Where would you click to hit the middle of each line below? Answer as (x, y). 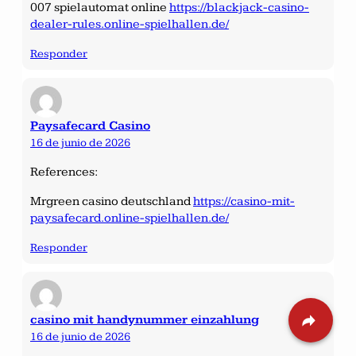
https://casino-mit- (244, 201)
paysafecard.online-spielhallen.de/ (130, 218)
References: (64, 172)
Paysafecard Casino (90, 126)
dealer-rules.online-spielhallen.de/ (130, 24)
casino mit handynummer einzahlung (145, 319)
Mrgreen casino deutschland (112, 201)
